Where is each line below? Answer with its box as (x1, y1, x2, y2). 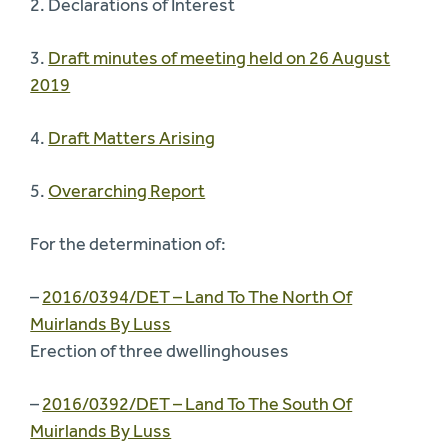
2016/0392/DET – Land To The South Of (42, 392, 353, 415)
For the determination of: (30, 232, 227, 255)
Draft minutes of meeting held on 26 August (48, 46, 391, 69)
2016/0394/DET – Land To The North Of (42, 285, 353, 308)
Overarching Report (48, 179, 206, 202)
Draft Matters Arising (48, 126, 216, 149)
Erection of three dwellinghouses (30, 339, 290, 362)
